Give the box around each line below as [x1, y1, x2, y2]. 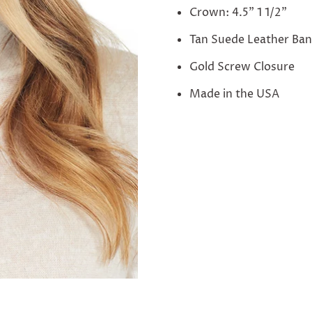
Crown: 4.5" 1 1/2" [189, 5, 287, 20]
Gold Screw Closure [189, 59, 295, 75]
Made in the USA [189, 86, 279, 102]
